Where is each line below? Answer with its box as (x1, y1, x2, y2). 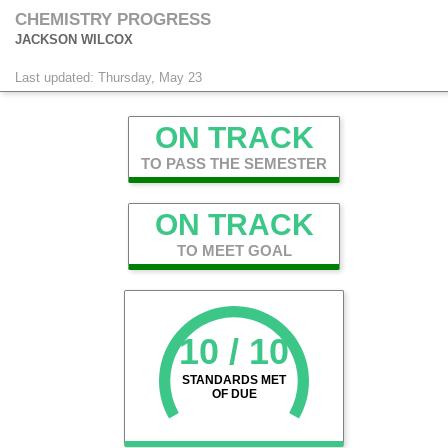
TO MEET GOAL (176, 242, 292, 259)
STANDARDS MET (182, 373, 286, 387)
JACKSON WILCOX (15, 32, 133, 47)
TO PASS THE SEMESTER (141, 155, 327, 172)
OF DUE (211, 387, 257, 401)
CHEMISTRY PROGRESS (15, 10, 211, 29)
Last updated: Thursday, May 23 (15, 70, 202, 85)
